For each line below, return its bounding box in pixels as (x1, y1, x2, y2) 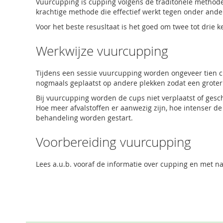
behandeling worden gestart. (36, 113, 133, 122)
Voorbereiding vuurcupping (36, 133, 191, 151)
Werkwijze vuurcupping (36, 42, 168, 60)
